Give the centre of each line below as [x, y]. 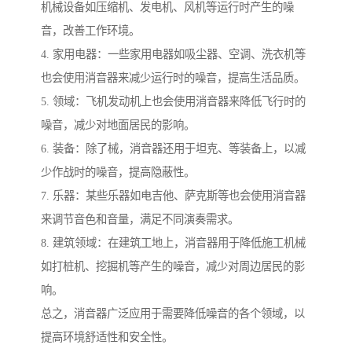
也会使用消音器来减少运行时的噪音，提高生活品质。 [173, 77]
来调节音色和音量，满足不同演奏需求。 [140, 219]
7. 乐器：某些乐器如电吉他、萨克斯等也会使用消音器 [173, 195]
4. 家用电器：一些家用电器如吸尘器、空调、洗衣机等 [173, 54]
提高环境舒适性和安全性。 [107, 337]
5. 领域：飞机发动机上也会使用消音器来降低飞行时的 [173, 101]
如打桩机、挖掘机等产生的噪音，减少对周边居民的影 [173, 266]
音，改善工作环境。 [90, 30]
